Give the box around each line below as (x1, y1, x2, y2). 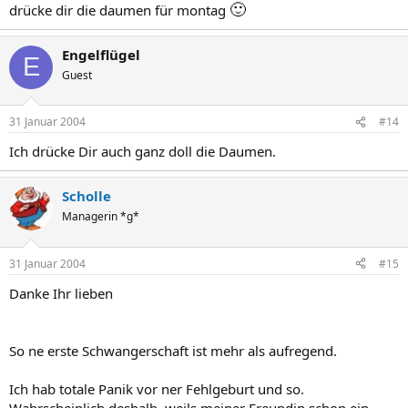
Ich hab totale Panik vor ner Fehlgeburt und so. (9, 379, 304, 398)
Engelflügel (62, 45, 140, 64)
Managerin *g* (62, 209, 139, 224)
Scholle (62, 187, 111, 205)
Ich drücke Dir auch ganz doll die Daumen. (9, 142, 276, 160)
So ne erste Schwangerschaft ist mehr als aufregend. (9, 341, 337, 360)
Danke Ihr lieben (9, 283, 113, 302)
